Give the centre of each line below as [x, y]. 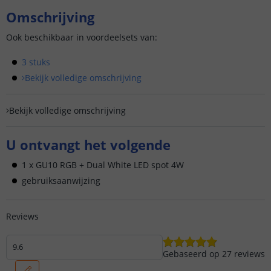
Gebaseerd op [191, 254]
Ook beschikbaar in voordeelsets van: [82, 37]
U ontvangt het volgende [88, 145]
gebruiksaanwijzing [61, 181]
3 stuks [36, 62]
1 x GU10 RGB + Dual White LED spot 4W [103, 165]
